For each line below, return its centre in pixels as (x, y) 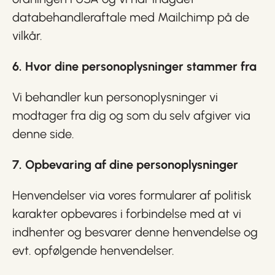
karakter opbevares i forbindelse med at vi (127, 214)
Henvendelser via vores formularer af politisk (132, 195)
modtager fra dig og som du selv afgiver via (131, 115)
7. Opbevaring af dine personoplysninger (125, 165)
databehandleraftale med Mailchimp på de (131, 17)
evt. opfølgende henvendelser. (93, 250)
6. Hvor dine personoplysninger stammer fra (134, 66)
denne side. (43, 134)
